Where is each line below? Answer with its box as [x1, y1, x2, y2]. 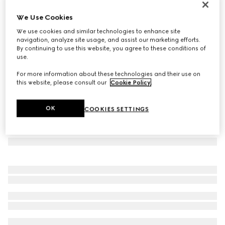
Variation [8, 33, 35, 40]
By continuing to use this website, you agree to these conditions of [17, 44, 206, 52]
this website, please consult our [17, 78, 108, 86]
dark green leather [34, 33, 86, 40]
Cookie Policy [110, 78, 151, 86]
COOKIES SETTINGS [84, 105, 149, 113]
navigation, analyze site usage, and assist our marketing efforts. [17, 36, 201, 43]
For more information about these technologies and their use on [17, 70, 201, 77]
